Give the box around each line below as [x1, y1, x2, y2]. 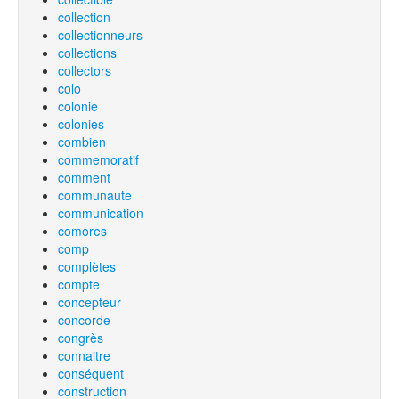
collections [58, 44, 117, 61]
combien [58, 133, 106, 151]
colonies [58, 115, 104, 133]
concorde [58, 311, 110, 329]
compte [58, 275, 100, 293]
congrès [58, 329, 103, 346]
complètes [58, 257, 116, 275]
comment [58, 168, 110, 186]
